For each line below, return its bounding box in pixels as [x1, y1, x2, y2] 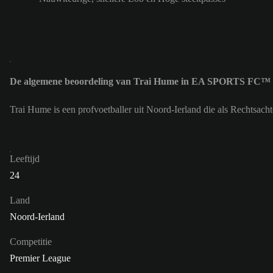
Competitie [10, 236, 52, 247]
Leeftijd [10, 154, 40, 165]
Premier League [10, 253, 71, 264]
